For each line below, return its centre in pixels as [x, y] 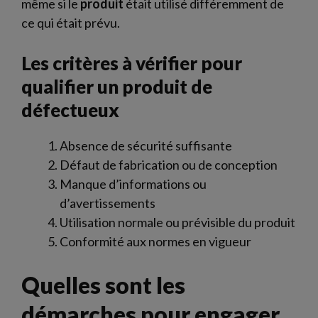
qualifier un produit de [117, 87]
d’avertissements [108, 203]
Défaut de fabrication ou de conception [169, 165]
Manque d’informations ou [133, 184]
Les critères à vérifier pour [132, 63]
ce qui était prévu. [71, 23]
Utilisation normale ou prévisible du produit [177, 222]
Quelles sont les [103, 285]
